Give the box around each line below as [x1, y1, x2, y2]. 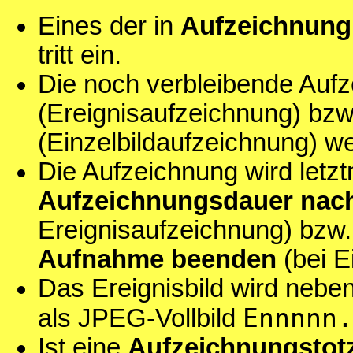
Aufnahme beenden [38, 245, 277, 274]
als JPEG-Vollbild [38, 304, 243, 333]
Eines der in [38, 12, 180, 41]
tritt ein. [38, 41, 121, 70]
